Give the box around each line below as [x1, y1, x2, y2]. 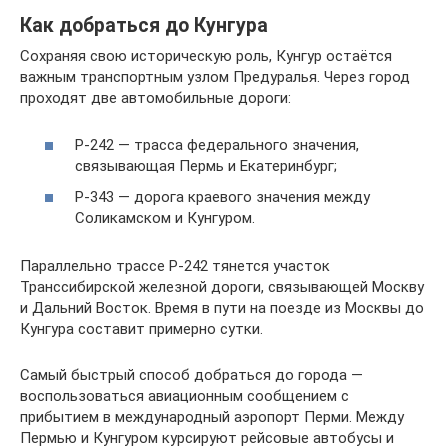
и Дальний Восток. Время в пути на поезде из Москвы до [20, 299, 424, 317]
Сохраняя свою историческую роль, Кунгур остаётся [20, 47, 392, 65]
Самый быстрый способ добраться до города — [20, 366, 363, 384]
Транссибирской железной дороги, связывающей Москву [20, 278, 424, 296]
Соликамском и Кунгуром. [75, 209, 255, 227]
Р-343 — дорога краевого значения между [75, 188, 370, 206]
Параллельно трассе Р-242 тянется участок [20, 257, 330, 275]
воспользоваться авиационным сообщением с [20, 387, 349, 405]
